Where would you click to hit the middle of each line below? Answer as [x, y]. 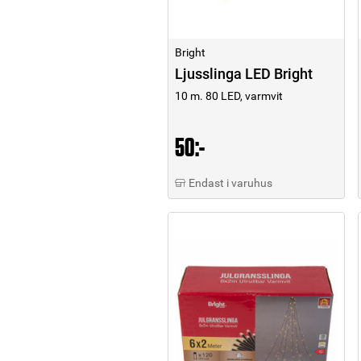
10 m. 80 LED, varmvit [229, 96]
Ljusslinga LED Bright [244, 74]
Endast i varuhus [230, 183]
